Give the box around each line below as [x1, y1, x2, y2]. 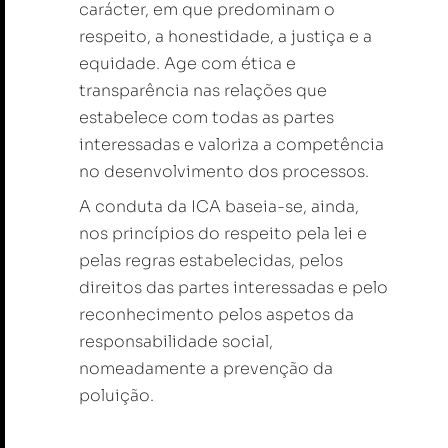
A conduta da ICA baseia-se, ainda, [79, 196, 359, 218]
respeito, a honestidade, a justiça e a [79, 26, 372, 48]
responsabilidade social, [79, 331, 273, 353]
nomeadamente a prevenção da [79, 358, 333, 380]
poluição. [79, 385, 154, 407]
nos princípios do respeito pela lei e [79, 223, 367, 245]
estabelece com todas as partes [79, 107, 334, 129]
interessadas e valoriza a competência [79, 134, 384, 156]
